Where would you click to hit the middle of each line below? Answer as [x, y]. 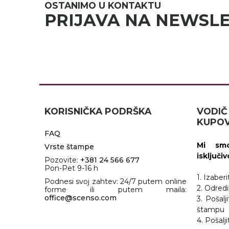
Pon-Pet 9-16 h [71, 168]
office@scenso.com [81, 198]
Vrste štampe [69, 146]
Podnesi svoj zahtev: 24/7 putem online [116, 181]
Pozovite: [62, 160]
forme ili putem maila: [116, 189]
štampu [210, 209]
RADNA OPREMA [51, 13]
